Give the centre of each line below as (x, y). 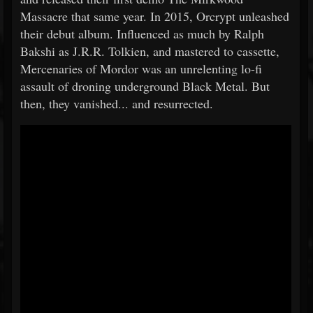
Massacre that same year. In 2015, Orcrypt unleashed (155, 16)
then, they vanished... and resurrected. (117, 103)
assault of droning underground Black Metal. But (145, 86)
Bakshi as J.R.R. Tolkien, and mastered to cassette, (150, 51)
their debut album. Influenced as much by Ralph (142, 34)
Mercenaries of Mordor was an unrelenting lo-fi (141, 68)
